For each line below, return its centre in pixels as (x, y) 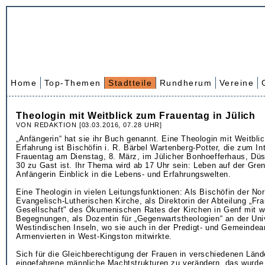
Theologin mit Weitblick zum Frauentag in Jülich (136, 116)
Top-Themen (72, 83)
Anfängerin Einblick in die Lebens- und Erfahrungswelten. (124, 174)
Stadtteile (130, 83)
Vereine (236, 83)
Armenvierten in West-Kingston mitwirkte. (94, 236)
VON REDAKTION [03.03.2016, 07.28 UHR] (89, 125)
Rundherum (185, 83)
